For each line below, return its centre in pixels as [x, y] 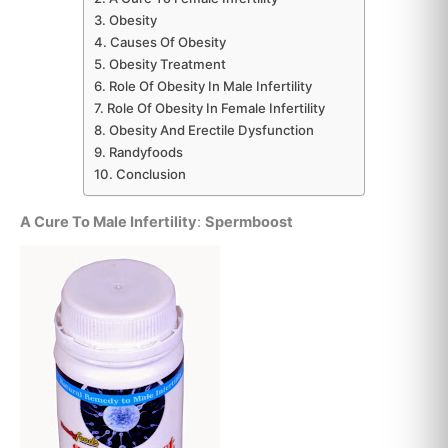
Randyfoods [145, 151]
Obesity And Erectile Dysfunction [211, 129]
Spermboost [249, 222]
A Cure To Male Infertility [108, 222]
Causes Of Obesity [169, 41]
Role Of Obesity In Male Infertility [210, 85]
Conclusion [150, 173]
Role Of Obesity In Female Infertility [215, 107]
